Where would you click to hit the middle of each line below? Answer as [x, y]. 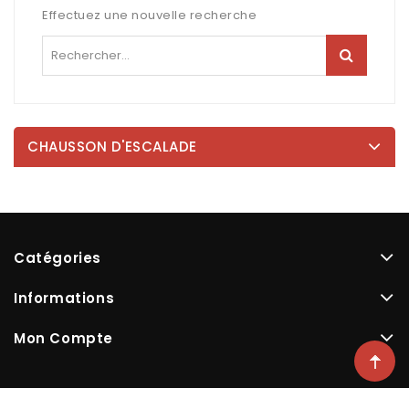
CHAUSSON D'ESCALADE [112, 147]
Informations [64, 298]
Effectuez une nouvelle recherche [149, 15]
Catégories [58, 258]
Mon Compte [63, 338]
